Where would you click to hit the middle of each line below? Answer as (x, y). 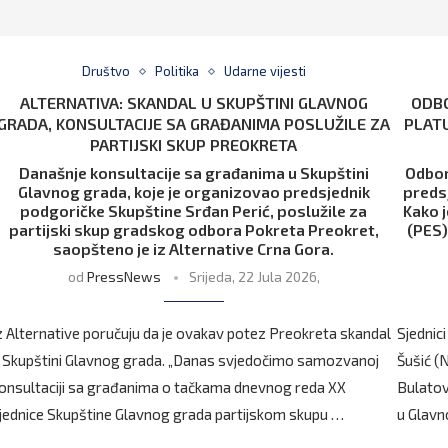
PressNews (123, 277)
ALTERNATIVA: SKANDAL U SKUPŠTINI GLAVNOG (193, 103)
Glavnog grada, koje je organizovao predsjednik (193, 192)
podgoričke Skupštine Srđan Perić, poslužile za (194, 211)
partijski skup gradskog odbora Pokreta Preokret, (193, 230)
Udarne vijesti (264, 71)
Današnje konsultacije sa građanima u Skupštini (193, 173)
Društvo (105, 71)
